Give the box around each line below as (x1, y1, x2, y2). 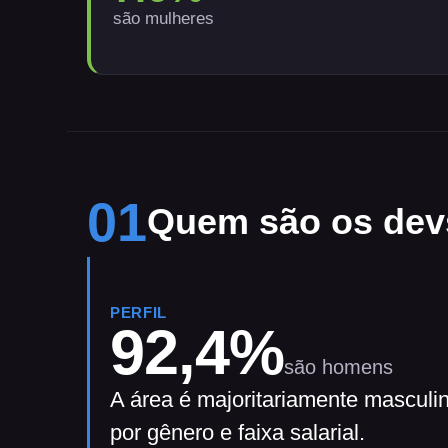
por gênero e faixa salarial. (110, 420, 366, 445)
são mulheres (113, 9, 215, 28)
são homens (284, 356, 394, 378)
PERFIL (110, 305, 167, 321)
